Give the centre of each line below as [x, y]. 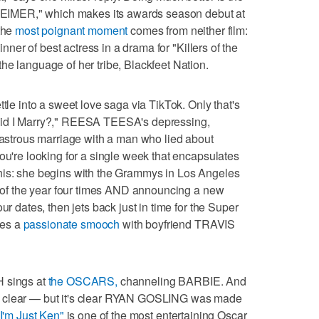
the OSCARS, [83, 281]
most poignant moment [72, 30]
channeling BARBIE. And [182, 281]
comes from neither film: [188, 30]
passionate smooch [72, 224]
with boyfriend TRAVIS [178, 224]
